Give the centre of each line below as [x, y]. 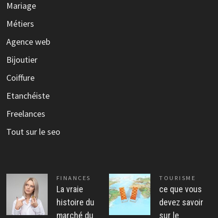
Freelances [26, 113]
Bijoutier [22, 59]
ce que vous [181, 189]
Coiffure [20, 77]
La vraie [70, 189]
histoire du [75, 202]
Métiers [20, 23]
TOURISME [178, 178]
